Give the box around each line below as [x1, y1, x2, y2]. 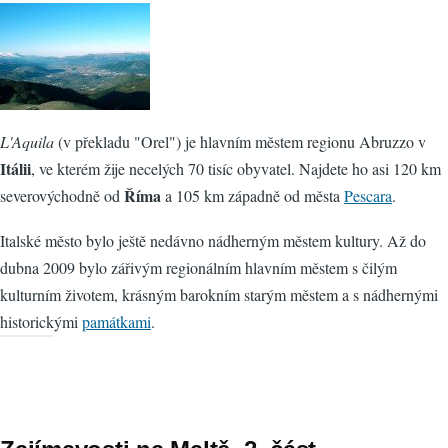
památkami [82, 310, 151, 332]
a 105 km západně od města [161, 184, 344, 206]
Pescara [344, 184, 392, 206]
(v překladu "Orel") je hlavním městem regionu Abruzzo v [54, 130, 426, 152]
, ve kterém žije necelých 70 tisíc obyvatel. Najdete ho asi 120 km [31, 157, 441, 179]
